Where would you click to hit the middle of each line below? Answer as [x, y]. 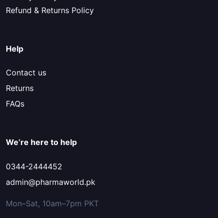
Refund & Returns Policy [50, 10]
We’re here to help [41, 142]
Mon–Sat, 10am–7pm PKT [52, 203]
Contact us [26, 73]
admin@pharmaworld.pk [51, 182]
